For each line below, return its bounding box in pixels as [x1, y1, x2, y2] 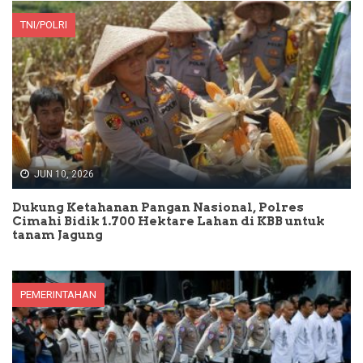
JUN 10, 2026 [34, 169, 94, 181]
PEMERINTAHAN [20, 288, 96, 301]
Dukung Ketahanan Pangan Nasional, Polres [12, 200, 304, 216]
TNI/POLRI [20, 19, 67, 32]
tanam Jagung [12, 228, 103, 243]
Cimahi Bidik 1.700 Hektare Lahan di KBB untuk [12, 214, 325, 229]
